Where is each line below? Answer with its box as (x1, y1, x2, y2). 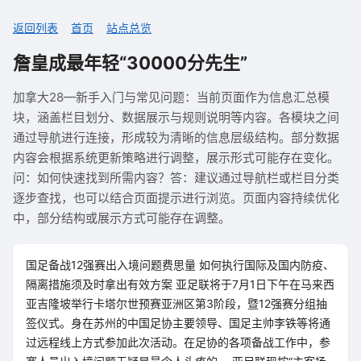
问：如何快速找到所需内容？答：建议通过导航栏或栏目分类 (13, 170, 339, 185)
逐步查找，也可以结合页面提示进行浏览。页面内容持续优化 (13, 190, 339, 205)
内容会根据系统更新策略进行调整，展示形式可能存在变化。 (13, 150, 339, 165)
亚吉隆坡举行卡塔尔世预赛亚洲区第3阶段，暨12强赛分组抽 (26, 297, 327, 310)
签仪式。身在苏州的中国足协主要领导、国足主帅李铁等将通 (26, 316, 330, 330)
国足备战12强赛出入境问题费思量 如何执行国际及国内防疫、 (26, 258, 334, 272)
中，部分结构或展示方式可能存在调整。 (13, 210, 230, 226)
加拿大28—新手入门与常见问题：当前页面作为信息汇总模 (13, 89, 330, 105)
